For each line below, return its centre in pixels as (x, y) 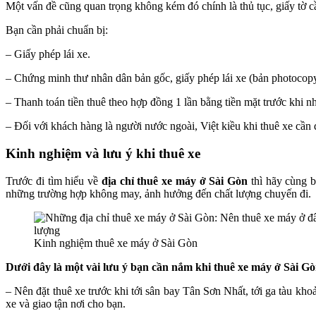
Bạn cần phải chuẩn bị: (57, 30)
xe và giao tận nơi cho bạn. (66, 303)
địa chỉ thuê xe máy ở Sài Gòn (175, 181)
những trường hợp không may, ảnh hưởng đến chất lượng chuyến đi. (158, 193)
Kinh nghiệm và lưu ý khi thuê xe (103, 153)
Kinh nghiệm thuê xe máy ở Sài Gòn (116, 243)
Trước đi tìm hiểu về (52, 181)
